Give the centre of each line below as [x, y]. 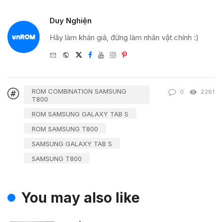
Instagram [131, 54]
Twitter [93, 54]
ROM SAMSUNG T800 [65, 129]
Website [82, 54]
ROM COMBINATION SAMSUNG [79, 91]
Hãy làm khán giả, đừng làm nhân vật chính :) [124, 38]
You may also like [81, 198]
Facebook [109, 54]
